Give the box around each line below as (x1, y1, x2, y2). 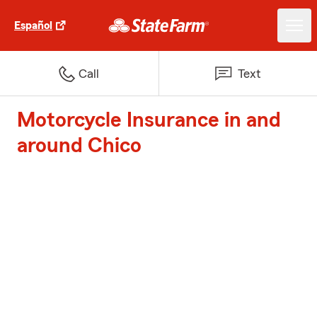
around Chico (17, 135, 142, 156)
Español (14, 20, 52, 31)
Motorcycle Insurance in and (17, 110, 281, 131)
